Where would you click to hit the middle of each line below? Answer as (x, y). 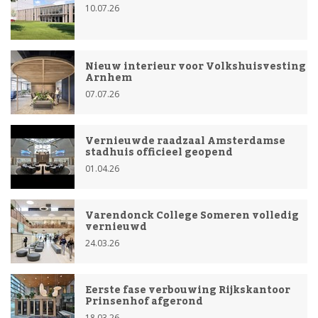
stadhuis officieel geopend (159, 152)
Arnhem (109, 78)
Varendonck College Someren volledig (192, 215)
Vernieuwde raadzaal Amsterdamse (185, 141)
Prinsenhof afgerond (144, 301)
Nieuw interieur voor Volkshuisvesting (196, 66)
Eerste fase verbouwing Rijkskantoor (188, 290)
